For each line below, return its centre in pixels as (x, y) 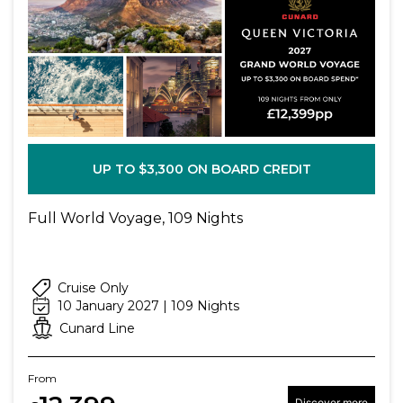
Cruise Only (93, 288)
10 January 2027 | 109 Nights (148, 306)
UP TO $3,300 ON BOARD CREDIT (201, 170)
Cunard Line (97, 328)
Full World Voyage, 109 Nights (135, 219)
